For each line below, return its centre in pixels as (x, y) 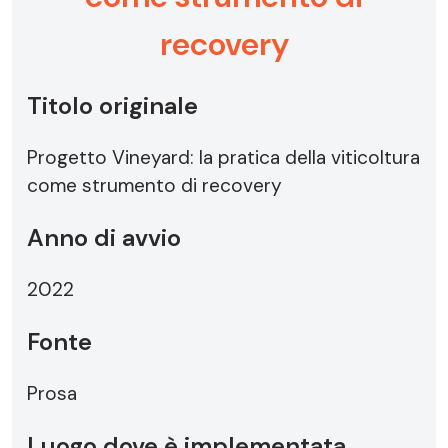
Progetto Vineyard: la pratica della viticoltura (223, 157)
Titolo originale (112, 105)
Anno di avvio (104, 237)
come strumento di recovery (154, 185)
